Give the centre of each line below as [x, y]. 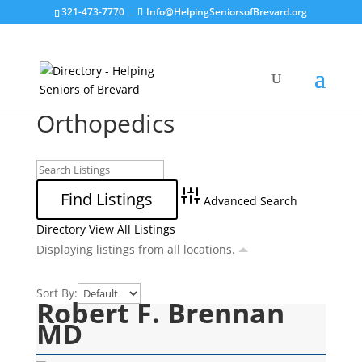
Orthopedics [105, 123]
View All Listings [132, 229]
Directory [61, 229]
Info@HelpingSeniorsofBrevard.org [227, 12]
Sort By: [57, 293]
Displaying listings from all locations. [137, 249]
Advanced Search [251, 201]
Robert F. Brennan [160, 313]
